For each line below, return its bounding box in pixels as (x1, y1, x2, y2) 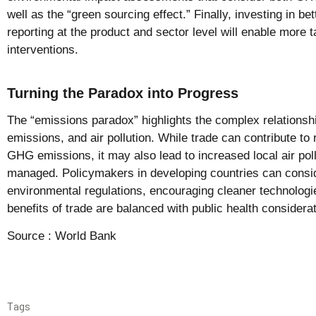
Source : (7, 229, 55, 243)
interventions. (7, 42, 78, 56)
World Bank (55, 229, 116, 243)
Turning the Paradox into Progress (7, 85, 238, 101)
